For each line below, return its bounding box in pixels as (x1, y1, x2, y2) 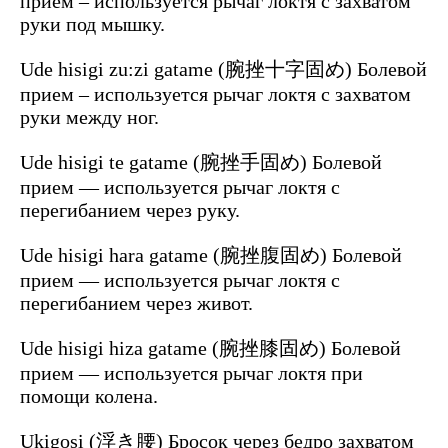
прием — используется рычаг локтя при (20, 362, 363, 385)
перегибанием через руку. (20, 199, 240, 222)
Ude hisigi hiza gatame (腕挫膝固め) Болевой (20, 337, 401, 360)
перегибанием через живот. (20, 292, 253, 315)
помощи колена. (20, 385, 158, 408)
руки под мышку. (20, 13, 165, 36)
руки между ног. (20, 106, 159, 129)
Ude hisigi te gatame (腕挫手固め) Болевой (20, 151, 382, 174)
